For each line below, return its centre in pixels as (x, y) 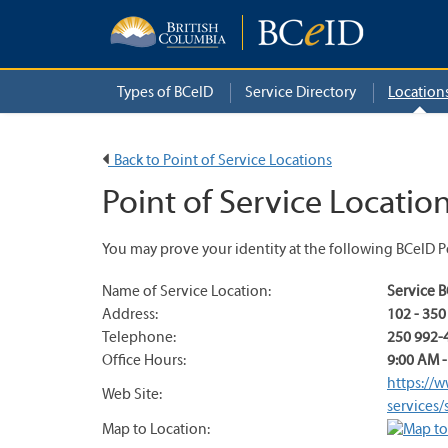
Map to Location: (156, 430)
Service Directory (300, 93)
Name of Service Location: (186, 292)
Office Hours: (144, 361)
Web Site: (132, 395)
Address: (130, 315)
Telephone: (139, 338)
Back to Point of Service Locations (220, 161)
